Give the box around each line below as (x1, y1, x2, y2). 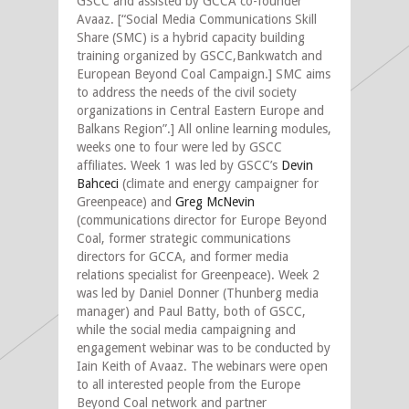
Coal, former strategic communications (77, 230, 290, 246)
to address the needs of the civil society (77, 84, 297, 100)
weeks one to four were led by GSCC (77, 139, 282, 154)
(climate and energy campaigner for (119, 175, 319, 191)
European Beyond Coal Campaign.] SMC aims (77, 66, 330, 81)
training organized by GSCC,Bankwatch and (77, 47, 322, 63)
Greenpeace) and (77, 194, 175, 209)
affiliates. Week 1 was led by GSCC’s (77, 157, 281, 173)
